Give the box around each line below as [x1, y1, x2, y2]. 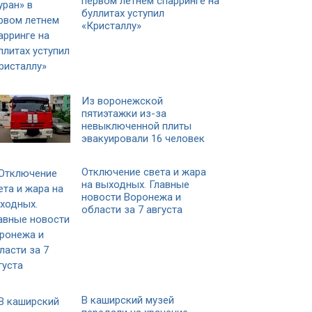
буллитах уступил [81, 6, 164, 19]
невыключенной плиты [81, 119, 192, 132]
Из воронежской [81, 94, 163, 107]
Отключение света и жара [81, 165, 206, 178]
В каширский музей [81, 293, 174, 306]
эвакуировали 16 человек [81, 132, 205, 145]
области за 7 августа [81, 203, 182, 216]
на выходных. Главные [81, 178, 189, 191]
